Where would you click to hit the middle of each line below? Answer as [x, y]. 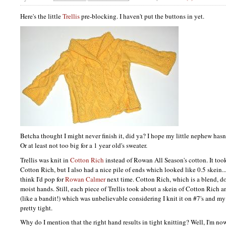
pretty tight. [36, 208]
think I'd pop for [43, 179]
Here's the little [41, 16]
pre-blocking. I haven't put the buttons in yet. [142, 16]
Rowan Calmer [85, 179]
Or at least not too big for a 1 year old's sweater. [84, 145]
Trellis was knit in [45, 160]
